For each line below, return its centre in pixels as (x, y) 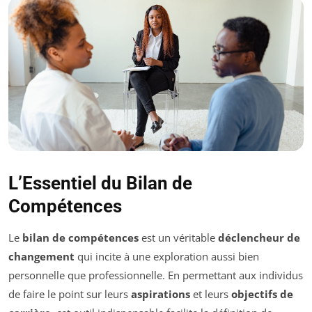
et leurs (211, 294)
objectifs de (262, 294)
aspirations (161, 294)
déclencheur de (259, 237)
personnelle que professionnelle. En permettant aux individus (156, 275)
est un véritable (178, 237)
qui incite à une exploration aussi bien (167, 256)
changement (41, 256)
